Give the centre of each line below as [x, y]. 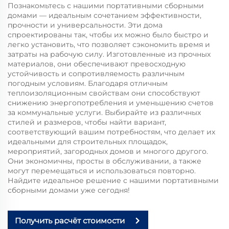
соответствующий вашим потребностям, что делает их [111, 132]
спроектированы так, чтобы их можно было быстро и [108, 35]
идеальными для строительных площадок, [88, 141]
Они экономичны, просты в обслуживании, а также [105, 161]
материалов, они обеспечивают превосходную [97, 64]
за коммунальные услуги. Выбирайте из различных [104, 112]
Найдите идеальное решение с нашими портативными [113, 180]
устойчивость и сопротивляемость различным [96, 73]
